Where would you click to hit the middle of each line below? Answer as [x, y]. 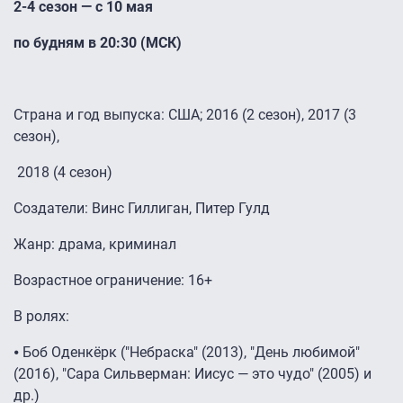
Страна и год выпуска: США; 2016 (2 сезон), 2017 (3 [185, 115]
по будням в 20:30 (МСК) [98, 43]
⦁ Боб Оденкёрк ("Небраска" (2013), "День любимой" [187, 353]
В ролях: [43, 317]
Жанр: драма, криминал [95, 245]
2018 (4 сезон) [63, 173]
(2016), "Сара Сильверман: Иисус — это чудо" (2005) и [193, 374]
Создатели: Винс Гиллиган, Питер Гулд [142, 209]
